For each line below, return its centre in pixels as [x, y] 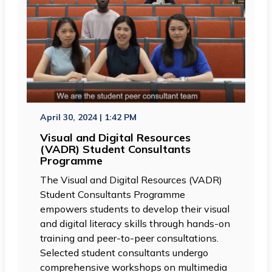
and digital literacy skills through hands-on [135, 223]
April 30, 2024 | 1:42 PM [89, 117]
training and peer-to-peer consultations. [130, 238]
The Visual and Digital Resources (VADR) [131, 179]
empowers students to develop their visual [135, 209]
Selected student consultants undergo [124, 252]
